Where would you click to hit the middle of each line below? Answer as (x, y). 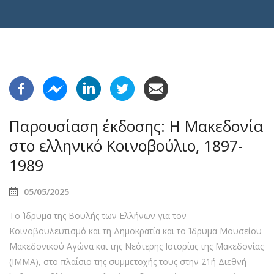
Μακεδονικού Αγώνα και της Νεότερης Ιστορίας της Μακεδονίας (136, 246)
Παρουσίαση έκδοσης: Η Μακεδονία (136, 126)
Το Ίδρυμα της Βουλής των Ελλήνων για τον (98, 216)
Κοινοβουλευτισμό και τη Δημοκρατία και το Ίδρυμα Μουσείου (135, 231)
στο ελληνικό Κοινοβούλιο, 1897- (126, 146)
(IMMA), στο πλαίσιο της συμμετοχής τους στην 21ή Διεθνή (128, 261)
